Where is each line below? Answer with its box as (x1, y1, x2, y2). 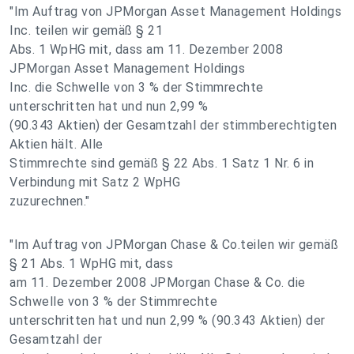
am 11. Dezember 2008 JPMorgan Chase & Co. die (9, 275, 306, 290)
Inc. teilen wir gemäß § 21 (9, 23, 163, 38)
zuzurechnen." (9, 194, 90, 209)
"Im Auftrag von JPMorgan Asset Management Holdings (9, 4, 341, 19)
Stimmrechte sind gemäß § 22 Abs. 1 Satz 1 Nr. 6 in (9, 156, 314, 171)
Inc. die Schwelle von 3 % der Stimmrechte (9, 80, 264, 95)
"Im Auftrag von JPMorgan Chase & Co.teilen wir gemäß (9, 237, 338, 252)
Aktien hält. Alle (9, 137, 104, 152)
